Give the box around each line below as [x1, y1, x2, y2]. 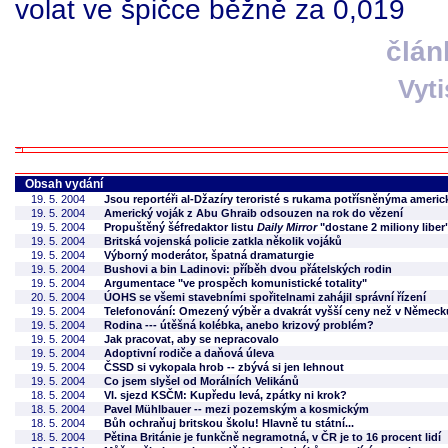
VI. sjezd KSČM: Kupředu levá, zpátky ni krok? [104, 389, 347, 401]
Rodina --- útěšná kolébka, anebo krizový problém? [104, 319, 374, 331]
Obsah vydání [25, 177, 103, 191]
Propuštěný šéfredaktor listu [104, 221, 257, 233]
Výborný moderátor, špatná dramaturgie [104, 249, 314, 261]
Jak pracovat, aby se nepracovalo [104, 333, 279, 345]
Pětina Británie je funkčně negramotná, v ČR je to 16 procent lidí [104, 431, 441, 443]
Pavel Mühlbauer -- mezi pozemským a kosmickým [104, 403, 369, 415]
